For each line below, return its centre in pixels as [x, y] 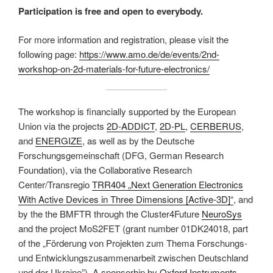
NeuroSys [222, 213]
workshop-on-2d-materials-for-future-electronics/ [114, 68]
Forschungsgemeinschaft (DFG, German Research [121, 155]
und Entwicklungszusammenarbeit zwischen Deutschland [133, 257]
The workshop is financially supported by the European [127, 111]
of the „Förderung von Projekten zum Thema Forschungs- [133, 243]
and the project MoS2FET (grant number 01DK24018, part [133, 228]
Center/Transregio [55, 184]
